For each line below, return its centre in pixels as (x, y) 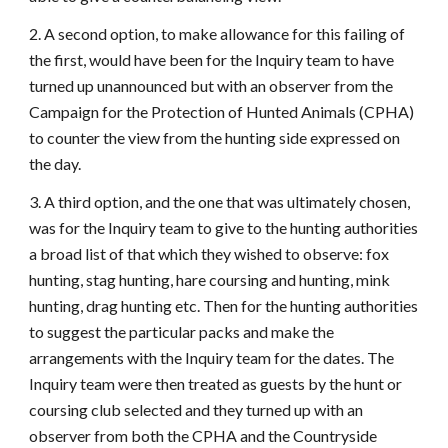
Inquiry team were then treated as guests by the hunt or (216, 383)
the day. (55, 163)
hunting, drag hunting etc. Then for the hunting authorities (224, 305)
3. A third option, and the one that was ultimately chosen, (220, 201)
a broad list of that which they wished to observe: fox (209, 253)
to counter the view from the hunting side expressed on (215, 137)
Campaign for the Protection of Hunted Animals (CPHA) (222, 111)
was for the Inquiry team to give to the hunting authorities (224, 227)
